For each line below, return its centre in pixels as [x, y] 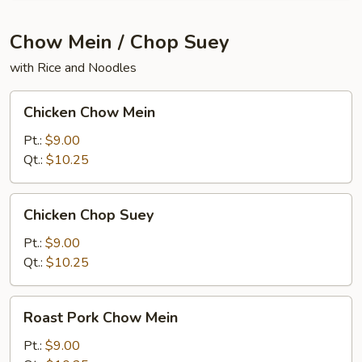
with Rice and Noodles [73, 68]
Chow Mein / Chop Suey [120, 42]
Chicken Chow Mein [89, 112]
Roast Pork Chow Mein [101, 318]
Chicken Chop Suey [88, 215]
